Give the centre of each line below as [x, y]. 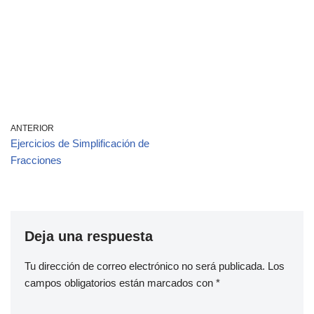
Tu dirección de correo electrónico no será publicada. [145, 266]
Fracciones [36, 160]
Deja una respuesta [89, 236]
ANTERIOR [32, 128]
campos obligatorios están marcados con [120, 282]
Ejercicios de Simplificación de [80, 143]
